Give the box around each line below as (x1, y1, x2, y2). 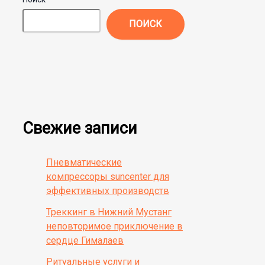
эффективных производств (46, 185, 169, 196)
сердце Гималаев (46, 234, 124, 246)
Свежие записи (22, 118, 137, 138)
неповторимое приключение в (46, 220, 183, 232)
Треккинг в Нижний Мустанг (46, 206, 172, 218)
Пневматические (46, 156, 122, 168)
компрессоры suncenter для (46, 170, 169, 182)
